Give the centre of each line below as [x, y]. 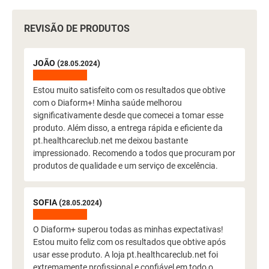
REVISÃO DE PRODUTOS [77, 29]
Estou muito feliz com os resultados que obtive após [129, 242]
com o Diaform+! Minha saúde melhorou [107, 103]
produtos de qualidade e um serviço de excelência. [125, 166]
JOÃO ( [47, 63]
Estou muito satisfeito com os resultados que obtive [129, 90]
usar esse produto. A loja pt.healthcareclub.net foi [125, 255]
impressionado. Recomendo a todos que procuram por [134, 153]
